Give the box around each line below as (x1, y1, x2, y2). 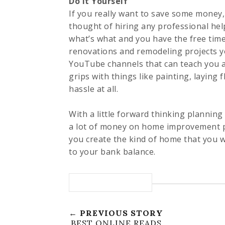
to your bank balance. (69, 146, 156, 157)
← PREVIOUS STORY (69, 208, 163, 218)
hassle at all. (69, 83, 118, 94)
